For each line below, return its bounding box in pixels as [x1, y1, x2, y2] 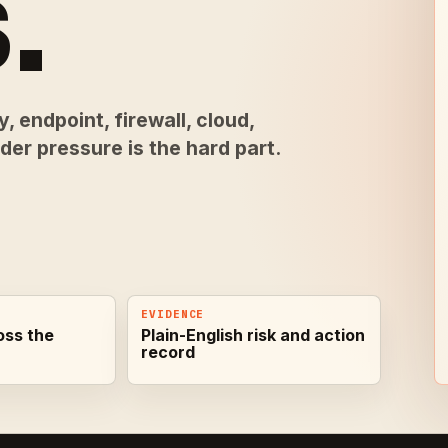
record [140, 342, 195, 363]
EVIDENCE [140, 307, 205, 322]
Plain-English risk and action [140, 325, 365, 346]
